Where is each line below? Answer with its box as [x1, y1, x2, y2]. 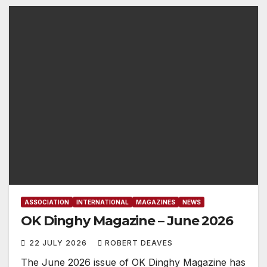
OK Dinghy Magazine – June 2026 [21, 213, 233, 229]
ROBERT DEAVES [105, 238, 173, 248]
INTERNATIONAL [76, 198, 129, 206]
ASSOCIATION [24, 198, 69, 206]
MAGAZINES [136, 198, 175, 206]
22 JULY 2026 [29, 238, 89, 248]
